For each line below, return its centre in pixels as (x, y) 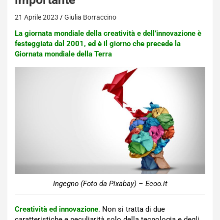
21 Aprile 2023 (37, 17)
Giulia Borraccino (90, 17)
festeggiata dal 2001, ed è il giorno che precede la (98, 44)
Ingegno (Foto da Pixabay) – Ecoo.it (110, 184)
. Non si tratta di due (132, 209)
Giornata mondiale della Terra (63, 54)
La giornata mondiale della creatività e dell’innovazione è (108, 33)
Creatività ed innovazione (56, 209)
